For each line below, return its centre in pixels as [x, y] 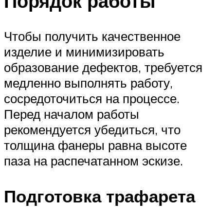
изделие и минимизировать [84, 51]
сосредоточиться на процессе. [92, 98]
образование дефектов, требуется [103, 67]
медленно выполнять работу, [88, 82]
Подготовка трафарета [100, 196]
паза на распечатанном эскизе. [93, 160]
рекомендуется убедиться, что [92, 129]
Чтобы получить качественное [92, 36]
